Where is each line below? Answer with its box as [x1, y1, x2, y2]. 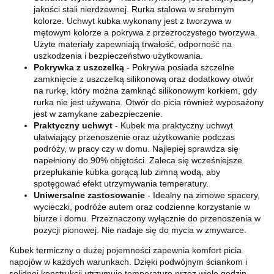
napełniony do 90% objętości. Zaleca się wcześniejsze [34, 155, 242, 165]
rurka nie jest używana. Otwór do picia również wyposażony [34, 97, 264, 107]
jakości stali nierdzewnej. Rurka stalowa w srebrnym [34, 4, 234, 14]
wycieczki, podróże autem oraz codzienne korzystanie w [34, 201, 250, 212]
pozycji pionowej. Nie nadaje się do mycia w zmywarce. [34, 224, 246, 235]
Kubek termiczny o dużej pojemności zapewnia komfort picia [9, 245, 242, 255]
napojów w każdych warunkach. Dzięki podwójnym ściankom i [9, 256, 247, 267]
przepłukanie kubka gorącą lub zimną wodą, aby [34, 166, 220, 177]
